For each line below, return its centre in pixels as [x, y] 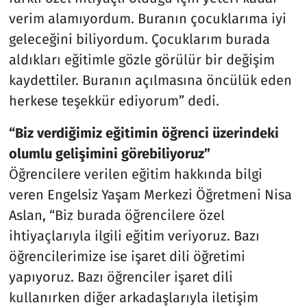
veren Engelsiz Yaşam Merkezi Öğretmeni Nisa [150, 194]
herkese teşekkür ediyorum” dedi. [114, 100]
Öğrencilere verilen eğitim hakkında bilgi [135, 174]
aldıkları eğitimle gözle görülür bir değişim [142, 59]
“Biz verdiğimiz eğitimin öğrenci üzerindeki [144, 133]
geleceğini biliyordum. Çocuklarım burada [139, 39]
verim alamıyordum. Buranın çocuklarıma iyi [147, 18]
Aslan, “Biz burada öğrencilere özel [116, 215]
